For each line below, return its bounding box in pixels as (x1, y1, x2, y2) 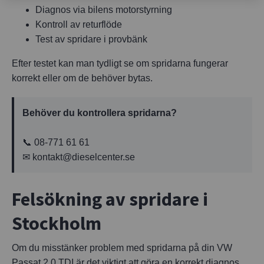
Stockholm (12, 211, 101, 235)
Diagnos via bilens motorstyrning (35, 4, 172, 15)
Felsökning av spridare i (12, 187, 208, 211)
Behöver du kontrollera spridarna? (22, 107, 177, 118)
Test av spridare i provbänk (35, 34, 147, 44)
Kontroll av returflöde (35, 19, 122, 29)
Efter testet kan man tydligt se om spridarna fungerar (12, 58, 228, 68)
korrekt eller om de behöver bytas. (12, 72, 153, 83)
